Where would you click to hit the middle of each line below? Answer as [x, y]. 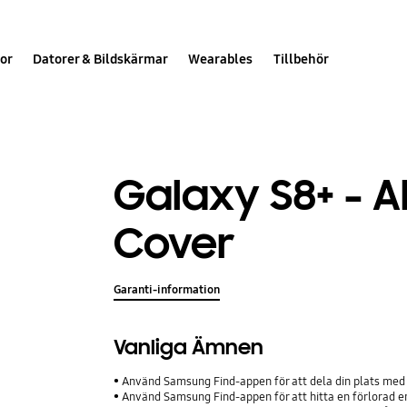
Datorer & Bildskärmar [101, 59]
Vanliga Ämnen [189, 348]
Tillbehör [301, 59]
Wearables [221, 59]
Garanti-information [167, 290]
